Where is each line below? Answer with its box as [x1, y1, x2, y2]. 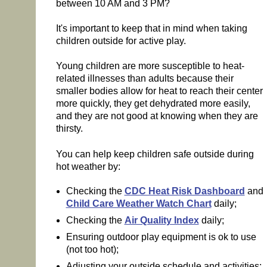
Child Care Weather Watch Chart [66, 198, 212, 209]
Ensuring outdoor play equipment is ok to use [66, 231, 256, 242]
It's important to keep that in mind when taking [55, 23, 247, 34]
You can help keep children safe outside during [55, 148, 254, 159]
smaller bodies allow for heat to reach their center [55, 86, 263, 97]
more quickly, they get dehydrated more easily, [55, 98, 250, 109]
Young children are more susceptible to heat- [55, 61, 244, 72]
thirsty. [55, 123, 83, 134]
